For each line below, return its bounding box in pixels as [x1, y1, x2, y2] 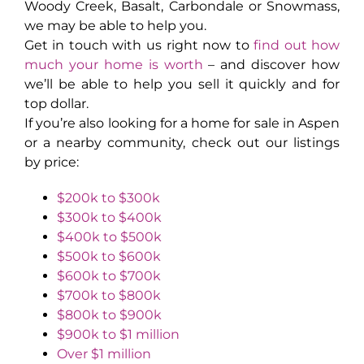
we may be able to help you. [24, 18, 206, 34]
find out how [253, 37, 340, 54]
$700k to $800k [56, 288, 161, 304]
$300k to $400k [56, 210, 162, 226]
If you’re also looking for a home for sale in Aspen [24, 115, 340, 132]
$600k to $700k [56, 268, 161, 284]
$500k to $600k [56, 249, 161, 265]
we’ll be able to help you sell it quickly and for [24, 76, 340, 93]
